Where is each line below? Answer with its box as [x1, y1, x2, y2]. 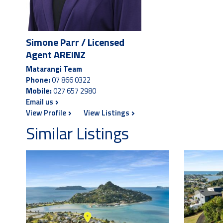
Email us [26, 96, 55, 108]
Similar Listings [26, 121, 129, 146]
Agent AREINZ [26, 47, 86, 62]
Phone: [26, 74, 50, 86]
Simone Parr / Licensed [26, 34, 124, 50]
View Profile [26, 107, 68, 118]
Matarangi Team [26, 63, 82, 75]
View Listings [84, 107, 131, 118]
